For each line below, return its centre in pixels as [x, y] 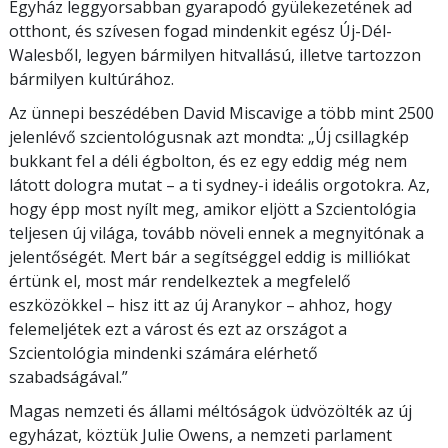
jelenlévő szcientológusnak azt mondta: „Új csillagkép [209, 136]
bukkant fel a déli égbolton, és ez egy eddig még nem [208, 160]
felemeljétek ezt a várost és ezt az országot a [178, 328]
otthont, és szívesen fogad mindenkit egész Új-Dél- [200, 30]
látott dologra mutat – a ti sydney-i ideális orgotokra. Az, [219, 184]
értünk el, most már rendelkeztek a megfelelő [180, 280]
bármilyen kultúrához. [91, 78]
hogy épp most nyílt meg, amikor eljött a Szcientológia [212, 208]
